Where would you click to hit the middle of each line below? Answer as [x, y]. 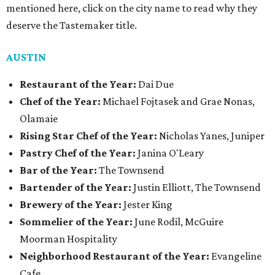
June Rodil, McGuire [178, 222]
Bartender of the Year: [76, 188]
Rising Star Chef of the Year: [88, 136]
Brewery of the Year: [71, 205]
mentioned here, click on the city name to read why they [132, 8]
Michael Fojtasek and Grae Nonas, [178, 102]
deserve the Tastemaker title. [72, 25]
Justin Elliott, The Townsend [196, 188]
